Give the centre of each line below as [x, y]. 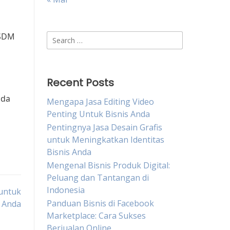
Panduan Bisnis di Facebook [100, 203]
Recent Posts [80, 83]
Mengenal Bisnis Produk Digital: [108, 165]
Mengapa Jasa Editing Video [100, 102]
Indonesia [66, 190]
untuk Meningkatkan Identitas [106, 140]
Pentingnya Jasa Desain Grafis [104, 127]
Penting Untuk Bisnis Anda [98, 114]
